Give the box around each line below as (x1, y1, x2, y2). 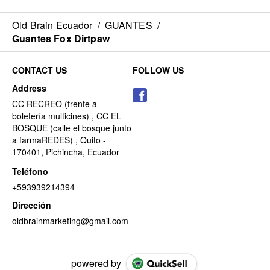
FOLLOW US (133, 64, 184, 77)
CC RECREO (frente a (12, 98, 97, 110)
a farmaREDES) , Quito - (12, 134, 106, 146)
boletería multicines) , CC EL (12, 110, 121, 122)
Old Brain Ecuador (12, 18, 93, 33)
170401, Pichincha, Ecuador (12, 146, 119, 159)
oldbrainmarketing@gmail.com (12, 215, 128, 227)
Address (12, 82, 46, 95)
